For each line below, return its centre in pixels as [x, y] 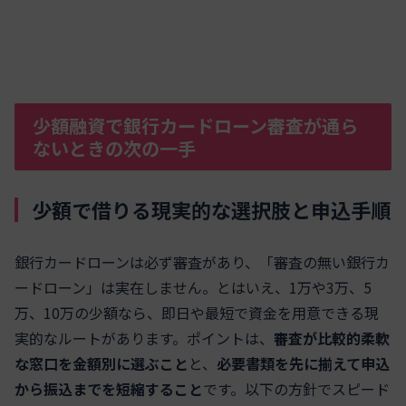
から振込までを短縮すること [109, 388]
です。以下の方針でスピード [296, 388]
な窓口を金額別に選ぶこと [101, 363]
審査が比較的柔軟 [332, 338]
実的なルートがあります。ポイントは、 [144, 338]
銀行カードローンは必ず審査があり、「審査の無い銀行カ [202, 261]
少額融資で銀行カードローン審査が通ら [195, 125]
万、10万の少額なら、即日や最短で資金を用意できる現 [197, 312]
